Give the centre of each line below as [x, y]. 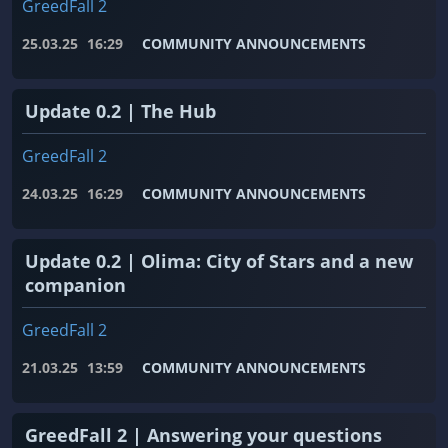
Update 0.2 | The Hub [120, 111]
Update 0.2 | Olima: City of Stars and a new [219, 261]
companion [75, 285]
